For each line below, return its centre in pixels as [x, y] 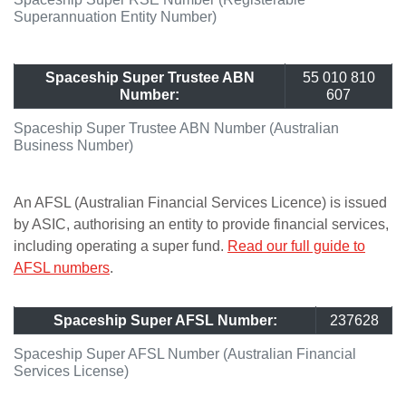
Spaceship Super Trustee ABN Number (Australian [176, 128]
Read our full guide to [296, 246]
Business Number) [73, 145]
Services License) [71, 371]
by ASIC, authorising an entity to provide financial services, [201, 224]
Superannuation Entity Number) [115, 17]
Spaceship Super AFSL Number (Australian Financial [185, 354]
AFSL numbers [62, 268]
